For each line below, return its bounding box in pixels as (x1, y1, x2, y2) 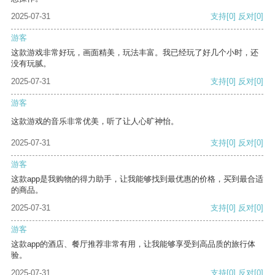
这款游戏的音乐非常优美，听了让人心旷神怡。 (11, 117, 179, 126)
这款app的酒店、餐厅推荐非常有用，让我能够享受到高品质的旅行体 (11, 239, 255, 249)
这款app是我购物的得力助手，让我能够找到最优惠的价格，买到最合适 (11, 174, 263, 184)
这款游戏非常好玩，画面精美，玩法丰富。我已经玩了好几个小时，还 (11, 48, 258, 58)
